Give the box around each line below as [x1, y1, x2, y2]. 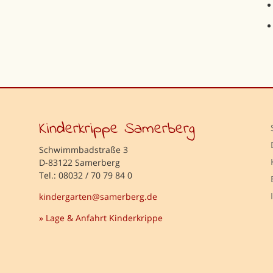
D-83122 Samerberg [38, 157, 120, 169]
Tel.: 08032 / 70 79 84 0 [38, 169, 132, 182]
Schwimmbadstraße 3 [38, 144, 128, 156]
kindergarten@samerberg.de [38, 191, 157, 203]
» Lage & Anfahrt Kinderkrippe [38, 212, 163, 224]
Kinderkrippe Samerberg [38, 118, 195, 141]
